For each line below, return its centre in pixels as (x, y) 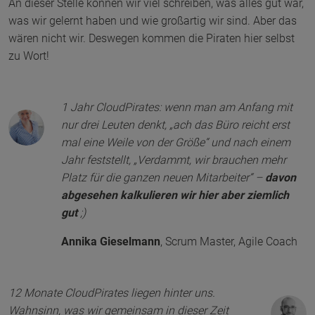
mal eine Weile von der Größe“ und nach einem (175, 143)
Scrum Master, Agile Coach (231, 242)
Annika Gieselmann (110, 242)
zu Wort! (29, 56)
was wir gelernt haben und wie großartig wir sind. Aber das (153, 21)
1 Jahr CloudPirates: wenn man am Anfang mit (176, 108)
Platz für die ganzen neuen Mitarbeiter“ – (163, 178)
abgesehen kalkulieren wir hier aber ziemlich (175, 195)
